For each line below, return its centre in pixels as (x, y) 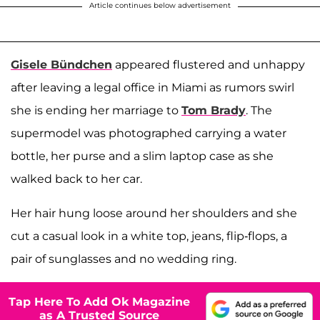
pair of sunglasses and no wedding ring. (124, 259)
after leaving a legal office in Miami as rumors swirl (152, 87)
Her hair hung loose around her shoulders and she (154, 213)
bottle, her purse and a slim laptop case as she (142, 156)
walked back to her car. (76, 179)
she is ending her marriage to (96, 110)
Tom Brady (214, 110)
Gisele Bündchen (61, 64)
